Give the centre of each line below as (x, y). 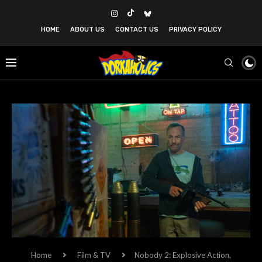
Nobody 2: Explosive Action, (183, 255)
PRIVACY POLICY (195, 30)
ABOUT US (87, 30)
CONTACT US (137, 30)
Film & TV (94, 255)
